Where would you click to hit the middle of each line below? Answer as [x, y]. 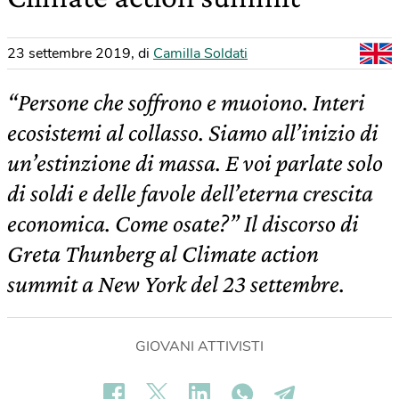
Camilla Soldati [200, 53]
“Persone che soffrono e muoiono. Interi [186, 102]
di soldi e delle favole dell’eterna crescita [190, 193]
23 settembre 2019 [69, 53]
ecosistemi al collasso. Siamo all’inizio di [193, 132]
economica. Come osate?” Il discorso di [183, 223]
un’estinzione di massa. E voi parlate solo [195, 163]
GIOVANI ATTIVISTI [199, 346]
